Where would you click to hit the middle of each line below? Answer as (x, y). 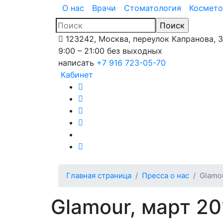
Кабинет (77, 74)
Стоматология (153, 8)
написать (76, 62)
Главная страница (99, 175)
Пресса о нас (166, 175)
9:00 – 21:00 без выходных (110, 51)
